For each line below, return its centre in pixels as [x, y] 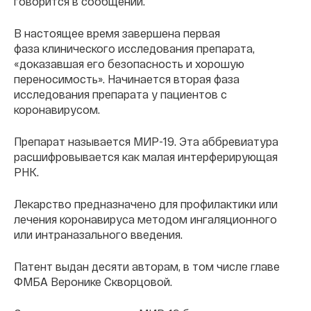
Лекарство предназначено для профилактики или [146, 204]
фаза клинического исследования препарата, [134, 49]
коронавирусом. [57, 110]
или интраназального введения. [98, 235]
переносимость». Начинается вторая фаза [127, 79]
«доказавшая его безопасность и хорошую [129, 64]
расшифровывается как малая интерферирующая [146, 157]
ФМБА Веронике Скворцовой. [93, 282]
